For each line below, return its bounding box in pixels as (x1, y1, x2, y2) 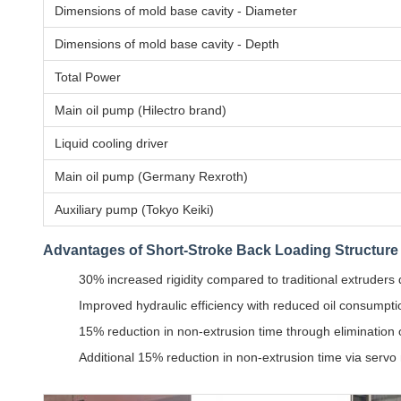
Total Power (55, 70, 121, 84)
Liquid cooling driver (55, 136, 168, 150)
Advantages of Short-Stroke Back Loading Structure (43, 243, 398, 258)
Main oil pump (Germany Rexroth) (55, 169, 248, 183)
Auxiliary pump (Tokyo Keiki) (55, 202, 214, 217)
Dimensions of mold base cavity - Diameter (55, 4, 297, 18)
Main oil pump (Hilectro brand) (55, 103, 226, 117)
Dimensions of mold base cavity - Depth (55, 37, 279, 51)
